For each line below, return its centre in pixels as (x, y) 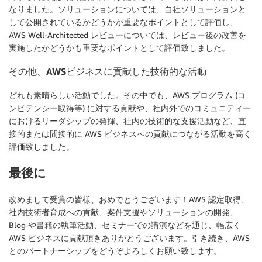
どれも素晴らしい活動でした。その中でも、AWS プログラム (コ (127, 95)
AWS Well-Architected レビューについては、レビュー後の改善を (127, 35)
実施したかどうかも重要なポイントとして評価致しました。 (119, 48)
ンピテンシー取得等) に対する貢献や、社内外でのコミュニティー (130, 108)
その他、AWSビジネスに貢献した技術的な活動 (108, 72)
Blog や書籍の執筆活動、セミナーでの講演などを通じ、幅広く (125, 225)
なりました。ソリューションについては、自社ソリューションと (127, 9)
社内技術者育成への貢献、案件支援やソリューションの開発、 (123, 212)
